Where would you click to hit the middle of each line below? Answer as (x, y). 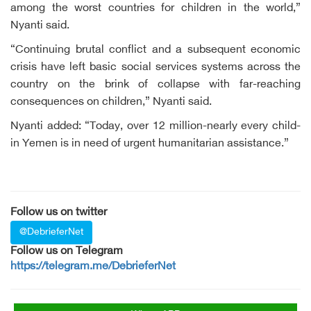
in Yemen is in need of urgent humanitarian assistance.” (150, 144)
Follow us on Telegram (67, 252)
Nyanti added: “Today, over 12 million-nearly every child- (155, 127)
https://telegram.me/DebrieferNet (93, 267)
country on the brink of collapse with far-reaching (155, 85)
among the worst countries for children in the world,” (155, 9)
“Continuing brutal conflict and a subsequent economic (155, 50)
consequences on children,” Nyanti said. (111, 102)
